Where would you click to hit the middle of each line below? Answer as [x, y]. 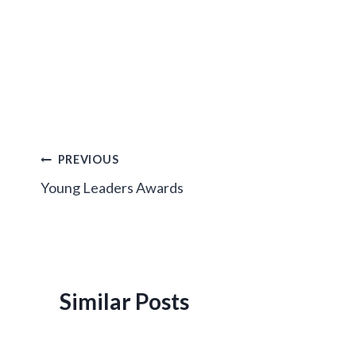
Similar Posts [124, 302]
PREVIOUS [88, 160]
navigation [93, 197]
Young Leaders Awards [112, 188]
